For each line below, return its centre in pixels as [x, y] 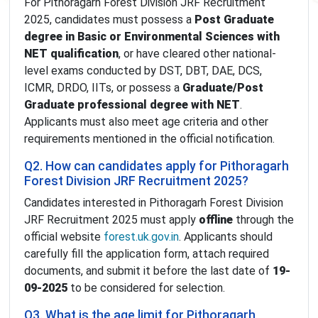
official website [64, 237]
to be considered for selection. [146, 288]
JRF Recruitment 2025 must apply [111, 220]
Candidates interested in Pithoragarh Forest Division [154, 203]
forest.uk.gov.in [141, 237]
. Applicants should [226, 237]
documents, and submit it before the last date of [148, 271]
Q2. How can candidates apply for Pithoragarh [157, 166]
